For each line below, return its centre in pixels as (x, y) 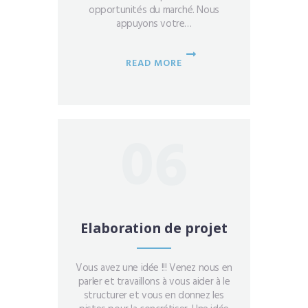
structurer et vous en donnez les (154, 296)
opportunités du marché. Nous (154, 10)
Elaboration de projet (154, 228)
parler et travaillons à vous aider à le (154, 282)
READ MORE (154, 63)
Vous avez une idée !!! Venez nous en (154, 268)
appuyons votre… (154, 24)
